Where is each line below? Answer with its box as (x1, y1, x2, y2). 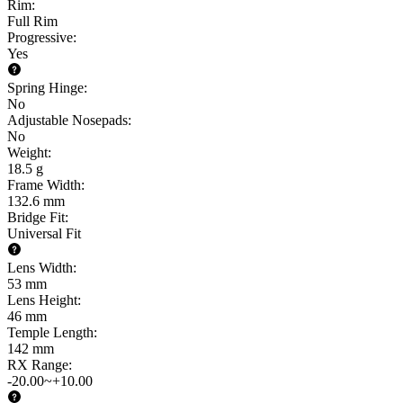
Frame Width (7, 177, 81, 193)
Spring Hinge (7, 80, 84, 96)
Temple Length (7, 325, 94, 341)
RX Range (7, 357, 68, 373)
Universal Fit (7, 226, 81, 242)
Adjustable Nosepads (7, 112, 128, 129)
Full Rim (7, 13, 58, 30)
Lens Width (7, 260, 73, 276)
